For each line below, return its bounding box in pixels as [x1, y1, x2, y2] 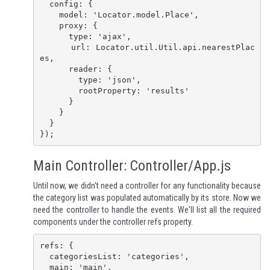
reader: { [39, 64, 69, 74]
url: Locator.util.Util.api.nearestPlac [39, 42, 71, 52]
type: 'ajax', [39, 31, 69, 41]
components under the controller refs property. [33, 217, 193, 227]
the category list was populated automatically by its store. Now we [33, 193, 261, 203]
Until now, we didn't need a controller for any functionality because [33, 181, 261, 191]
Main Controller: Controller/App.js [33, 157, 231, 175]
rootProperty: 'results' [39, 86, 78, 95]
